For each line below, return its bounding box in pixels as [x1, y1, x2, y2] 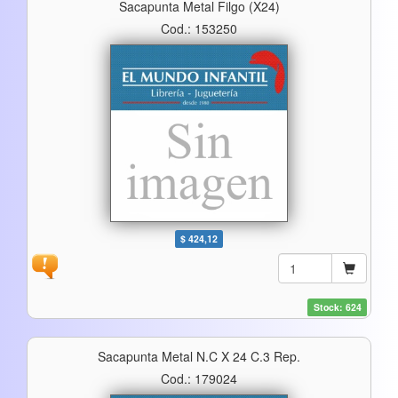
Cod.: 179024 [161, 369, 237, 387]
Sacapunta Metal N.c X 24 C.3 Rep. [98, 346, 300, 365]
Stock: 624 [313, 299, 362, 314]
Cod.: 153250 [161, 19, 237, 37]
